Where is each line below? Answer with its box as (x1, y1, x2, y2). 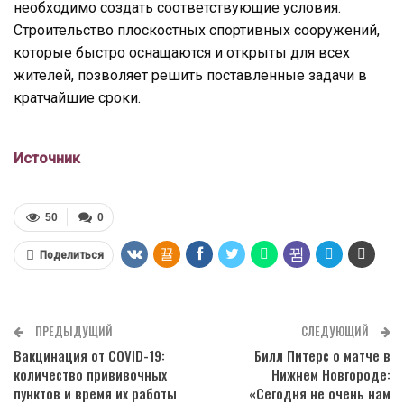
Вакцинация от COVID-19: (14, 344, 165, 365)
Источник (14, 149, 80, 167)
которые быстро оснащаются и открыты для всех (14, 43, 350, 61)
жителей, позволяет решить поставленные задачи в (14, 66, 367, 84)
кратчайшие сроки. (14, 88, 141, 106)
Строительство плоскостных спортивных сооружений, (14, 21, 380, 39)
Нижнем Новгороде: (271, 363, 390, 384)
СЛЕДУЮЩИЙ (301, 321, 372, 340)
